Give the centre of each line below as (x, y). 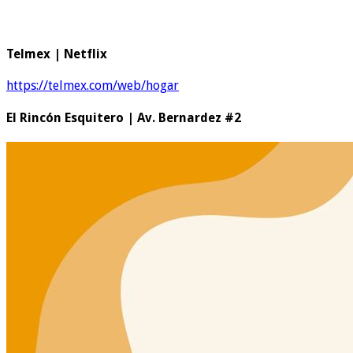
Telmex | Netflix (57, 54)
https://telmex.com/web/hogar (93, 86)
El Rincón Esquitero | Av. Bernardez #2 (124, 117)
